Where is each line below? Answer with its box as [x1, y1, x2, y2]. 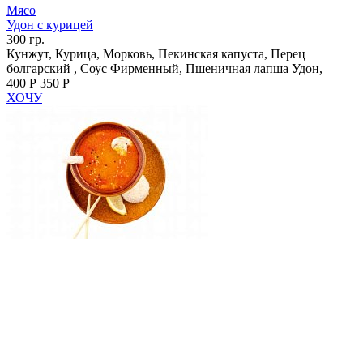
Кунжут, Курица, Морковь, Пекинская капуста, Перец [6, 46, 305, 61]
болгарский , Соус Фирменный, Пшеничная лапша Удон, [6, 61, 322, 75]
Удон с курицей [6, 17, 93, 32]
